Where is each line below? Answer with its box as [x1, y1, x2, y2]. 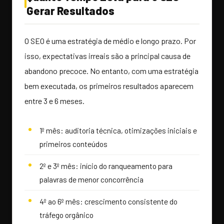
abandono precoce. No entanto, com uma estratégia [24, 66, 198, 76]
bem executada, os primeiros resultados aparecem [24, 81, 193, 91]
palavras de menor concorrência [39, 174, 143, 184]
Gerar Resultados [26, 4, 114, 17]
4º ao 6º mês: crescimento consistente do [39, 196, 177, 206]
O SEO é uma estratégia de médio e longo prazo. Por [24, 36, 196, 46]
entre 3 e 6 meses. [24, 96, 84, 106]
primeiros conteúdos [39, 139, 107, 149]
